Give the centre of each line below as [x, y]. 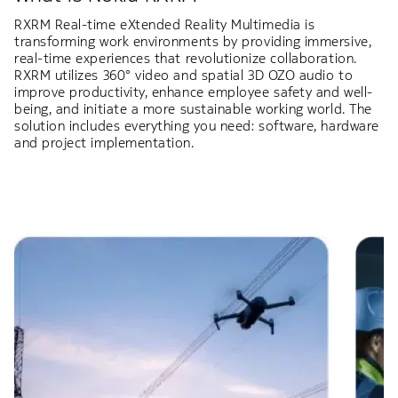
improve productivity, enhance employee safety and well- [194, 92]
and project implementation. [104, 143]
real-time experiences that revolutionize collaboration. [186, 58]
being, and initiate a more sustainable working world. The [193, 109]
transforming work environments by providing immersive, [193, 41]
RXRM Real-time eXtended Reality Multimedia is [165, 24]
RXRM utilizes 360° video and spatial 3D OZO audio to [184, 75]
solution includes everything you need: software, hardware [197, 126]
